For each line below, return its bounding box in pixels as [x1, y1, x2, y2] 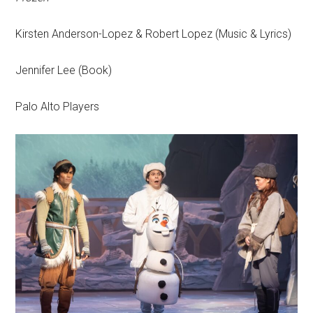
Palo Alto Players [15, 100, 100, 114]
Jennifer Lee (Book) [15, 64, 112, 78]
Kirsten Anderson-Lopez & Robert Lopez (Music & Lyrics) [15, 27, 292, 41]
